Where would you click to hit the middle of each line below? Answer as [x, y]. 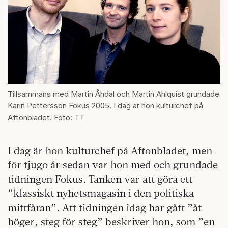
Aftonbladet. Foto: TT [46, 118]
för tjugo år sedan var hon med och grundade [113, 165]
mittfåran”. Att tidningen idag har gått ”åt [105, 208]
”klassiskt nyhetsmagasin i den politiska [101, 193]
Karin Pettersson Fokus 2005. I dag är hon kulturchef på [105, 106]
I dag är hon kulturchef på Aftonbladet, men [110, 151]
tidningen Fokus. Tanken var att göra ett [100, 179]
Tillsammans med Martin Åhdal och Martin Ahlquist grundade [113, 94]
